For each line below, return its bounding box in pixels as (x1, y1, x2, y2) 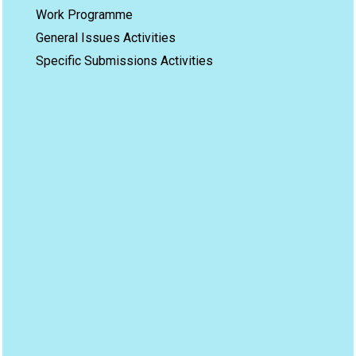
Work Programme (36, 7, 133, 22)
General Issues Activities (36, 30, 176, 45)
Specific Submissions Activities (36, 53, 213, 68)
